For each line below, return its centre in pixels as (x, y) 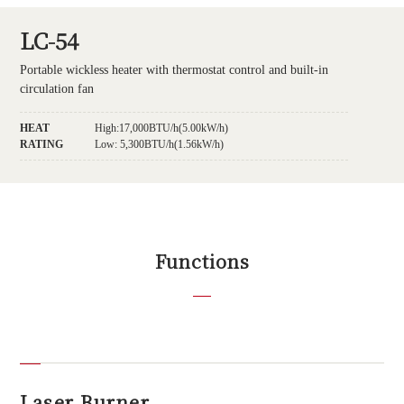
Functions (202, 262)
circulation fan (57, 88)
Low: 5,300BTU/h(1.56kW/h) (160, 144)
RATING (42, 144)
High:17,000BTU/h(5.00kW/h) (162, 128)
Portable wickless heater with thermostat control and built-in (174, 69)
